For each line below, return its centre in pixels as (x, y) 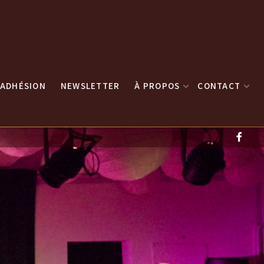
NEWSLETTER (90, 85)
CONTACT (219, 85)
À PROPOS (157, 85)
